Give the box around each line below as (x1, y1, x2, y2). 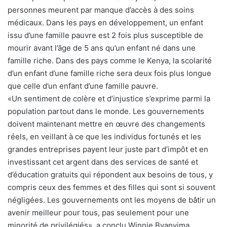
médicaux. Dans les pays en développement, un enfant (8, 18, 203, 28)
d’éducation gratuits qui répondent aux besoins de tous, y (8, 170, 213, 180)
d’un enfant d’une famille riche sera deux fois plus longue (8, 68, 211, 79)
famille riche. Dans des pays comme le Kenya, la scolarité (8, 56, 212, 66)
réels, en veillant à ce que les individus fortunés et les (8, 132, 201, 142)
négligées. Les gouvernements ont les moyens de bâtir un (8, 195, 216, 205)
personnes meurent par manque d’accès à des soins (8, 5, 194, 15)
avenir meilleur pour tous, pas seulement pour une (8, 208, 189, 218)
